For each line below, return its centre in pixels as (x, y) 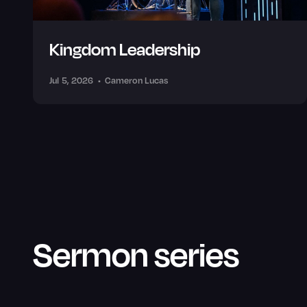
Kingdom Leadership (125, 49)
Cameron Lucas (136, 81)
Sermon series (136, 254)
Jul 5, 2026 (72, 81)
